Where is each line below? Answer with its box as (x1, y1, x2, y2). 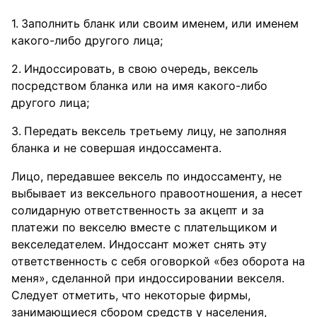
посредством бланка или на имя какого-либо (11, 79, 267, 93)
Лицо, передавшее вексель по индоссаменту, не (11, 169, 282, 183)
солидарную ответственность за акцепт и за (11, 203, 264, 217)
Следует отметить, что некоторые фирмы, (11, 288, 250, 302)
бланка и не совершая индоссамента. (11, 141, 221, 155)
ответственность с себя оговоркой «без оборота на (11, 254, 305, 268)
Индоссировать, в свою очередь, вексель (24, 62, 258, 76)
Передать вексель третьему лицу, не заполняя (24, 124, 287, 138)
